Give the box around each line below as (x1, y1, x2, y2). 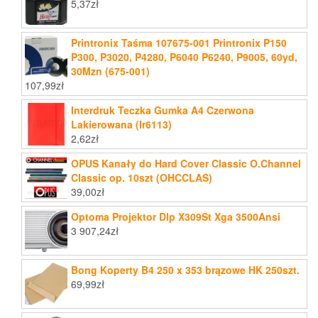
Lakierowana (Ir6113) (71, 117, 172, 132)
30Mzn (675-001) (71, 64, 150, 79)
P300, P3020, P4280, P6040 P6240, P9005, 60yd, (71, 50, 297, 65)
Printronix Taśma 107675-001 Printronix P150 (71, 35, 287, 50)
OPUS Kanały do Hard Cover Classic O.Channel (71, 156, 301, 171)
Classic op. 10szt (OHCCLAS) (71, 170, 212, 185)
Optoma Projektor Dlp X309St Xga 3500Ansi (71, 209, 280, 224)
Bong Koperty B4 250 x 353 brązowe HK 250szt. (71, 263, 300, 278)
